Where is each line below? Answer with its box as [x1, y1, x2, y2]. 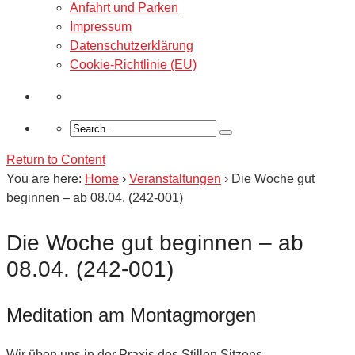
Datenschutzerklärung [70, 38, 193, 52]
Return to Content [6, 152, 105, 166]
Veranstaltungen [129, 171, 221, 185]
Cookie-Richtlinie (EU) [70, 57, 197, 71]
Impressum [70, 19, 132, 33]
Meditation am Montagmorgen [6, 303, 256, 326]
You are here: [6, 171, 82, 185]
